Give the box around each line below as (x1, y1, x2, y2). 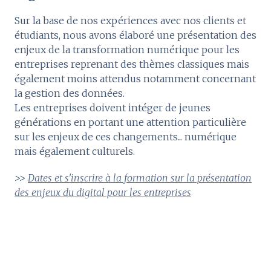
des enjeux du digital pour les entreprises (15, 186, 191, 198)
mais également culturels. (15, 145, 135, 157)
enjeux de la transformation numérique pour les (15, 43, 240, 56)
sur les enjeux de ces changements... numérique (15, 130, 237, 143)
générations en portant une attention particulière (15, 116, 246, 128)
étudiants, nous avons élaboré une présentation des (15, 28, 256, 41)
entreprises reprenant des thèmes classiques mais (15, 57, 249, 70)
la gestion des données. (15, 87, 125, 99)
